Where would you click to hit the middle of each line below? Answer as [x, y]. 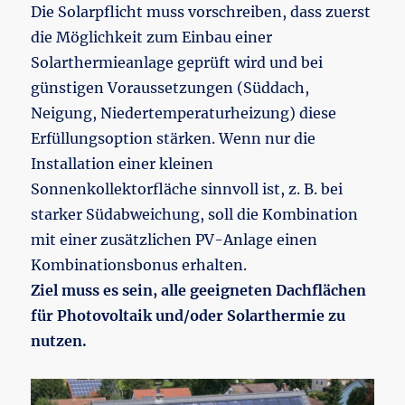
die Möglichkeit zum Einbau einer [152, 37]
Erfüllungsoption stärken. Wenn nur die [174, 138]
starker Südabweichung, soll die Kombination [195, 214]
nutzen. [59, 340]
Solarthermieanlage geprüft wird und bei [177, 62]
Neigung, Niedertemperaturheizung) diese [184, 113]
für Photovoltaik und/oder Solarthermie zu [188, 315]
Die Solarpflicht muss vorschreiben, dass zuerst [201, 11]
